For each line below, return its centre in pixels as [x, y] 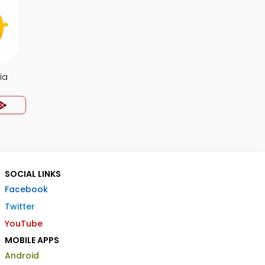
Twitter [20, 206]
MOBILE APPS [32, 240]
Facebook [26, 189]
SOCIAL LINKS [33, 174]
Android [22, 256]
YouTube [24, 224]
